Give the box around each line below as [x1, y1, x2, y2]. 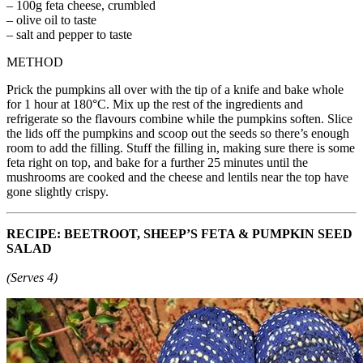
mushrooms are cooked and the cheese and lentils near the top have [6, 169, 348, 184]
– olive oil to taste [6, 12, 96, 27]
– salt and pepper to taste [6, 27, 132, 41]
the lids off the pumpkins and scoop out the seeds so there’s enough [6, 126, 349, 140]
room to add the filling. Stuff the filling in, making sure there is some [6, 140, 355, 155]
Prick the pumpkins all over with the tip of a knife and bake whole [6, 82, 344, 96]
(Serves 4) [6, 270, 58, 284]
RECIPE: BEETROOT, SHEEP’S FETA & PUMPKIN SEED [6, 226, 352, 241]
